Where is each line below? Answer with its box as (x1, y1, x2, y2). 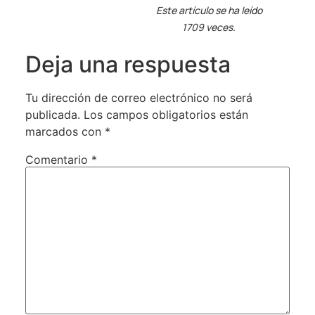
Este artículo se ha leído (155, 3, 262, 17)
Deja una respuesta (25, 50, 231, 78)
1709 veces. (182, 20, 236, 34)
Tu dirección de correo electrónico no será (25, 90, 252, 105)
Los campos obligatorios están (83, 107, 248, 122)
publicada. (25, 107, 80, 122)
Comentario (25, 152, 91, 167)
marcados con (25, 124, 105, 139)
